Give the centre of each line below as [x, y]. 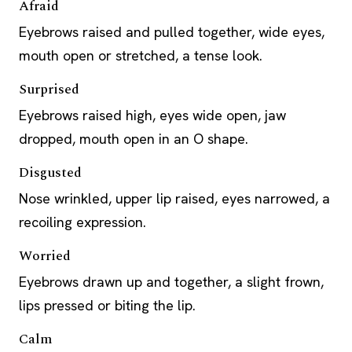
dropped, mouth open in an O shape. [134, 139]
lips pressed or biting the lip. [107, 305]
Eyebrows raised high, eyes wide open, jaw [152, 115]
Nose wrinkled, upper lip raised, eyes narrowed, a [174, 198]
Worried [45, 256]
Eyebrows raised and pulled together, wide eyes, [172, 32]
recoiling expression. [82, 222]
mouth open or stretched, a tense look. [141, 55]
